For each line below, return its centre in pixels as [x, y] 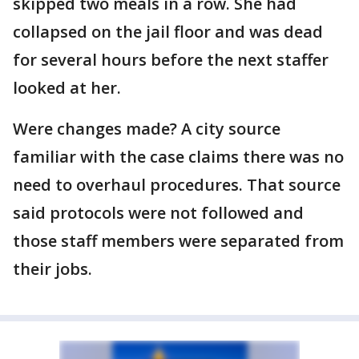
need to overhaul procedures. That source [177, 185]
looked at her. [67, 88]
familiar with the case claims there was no [178, 157]
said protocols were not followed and [158, 213]
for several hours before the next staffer [171, 60]
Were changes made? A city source [147, 129]
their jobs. [52, 269]
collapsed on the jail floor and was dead [168, 32]
